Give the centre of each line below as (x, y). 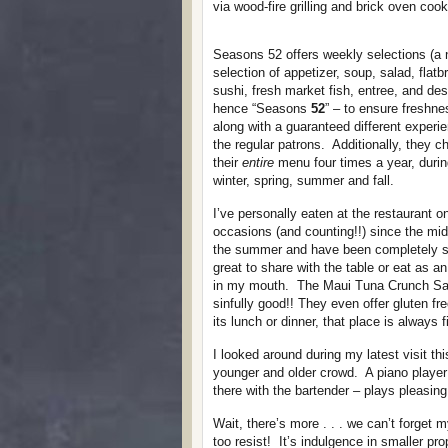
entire (258, 162)
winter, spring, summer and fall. (303, 180)
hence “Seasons (262, 108)
